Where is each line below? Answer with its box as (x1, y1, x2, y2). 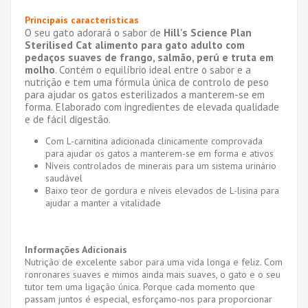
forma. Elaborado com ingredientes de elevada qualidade (25, 99, 279, 113)
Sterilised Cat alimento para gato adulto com (25, 37, 245, 52)
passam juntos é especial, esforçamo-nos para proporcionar (25, 292, 272, 305)
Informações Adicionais (25, 243, 127, 256)
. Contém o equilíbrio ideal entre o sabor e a (55, 62, 251, 76)
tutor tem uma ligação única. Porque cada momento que (25, 280, 255, 293)
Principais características (25, 13, 139, 26)
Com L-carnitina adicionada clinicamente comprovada (45, 134, 263, 147)
